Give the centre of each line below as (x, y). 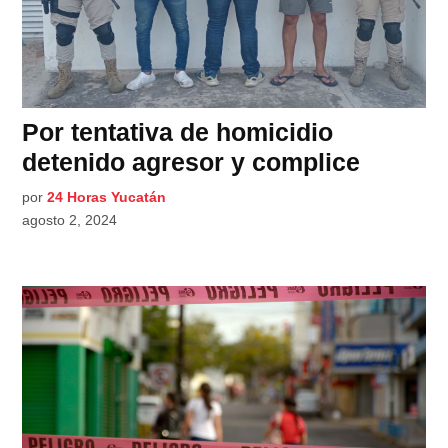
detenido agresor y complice (191, 161)
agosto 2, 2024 (70, 219)
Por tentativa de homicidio (178, 131)
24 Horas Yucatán (107, 196)
